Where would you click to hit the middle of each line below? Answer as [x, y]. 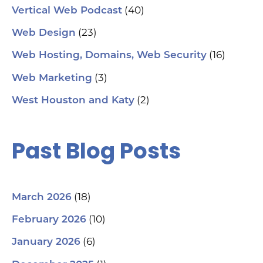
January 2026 [46, 242]
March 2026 [42, 197]
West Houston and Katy [73, 100]
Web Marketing [52, 78]
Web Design [44, 33]
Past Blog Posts [96, 151]
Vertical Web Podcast [67, 11]
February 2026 [49, 220]
